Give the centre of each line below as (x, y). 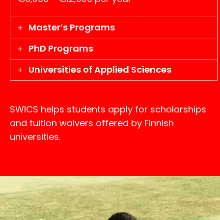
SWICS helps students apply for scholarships (108, 110)
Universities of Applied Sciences (100, 70)
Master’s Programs (71, 27)
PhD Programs (61, 49)
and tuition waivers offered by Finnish (92, 123)
